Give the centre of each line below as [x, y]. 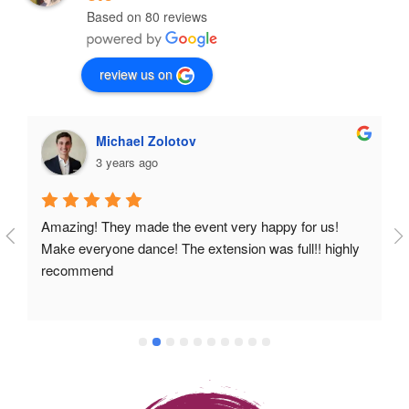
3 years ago [127, 162]
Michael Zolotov [146, 140]
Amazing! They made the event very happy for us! [190, 226]
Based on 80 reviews [147, 16]
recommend [77, 270]
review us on [136, 73]
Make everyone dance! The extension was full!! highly [200, 248]
